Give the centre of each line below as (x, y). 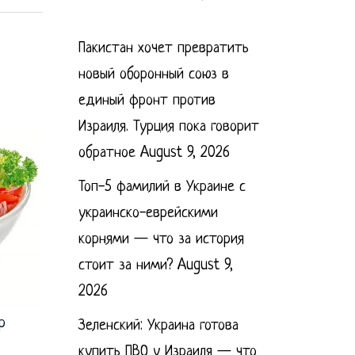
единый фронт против (147, 101)
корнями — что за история (161, 240)
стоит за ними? (125, 266)
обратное (107, 153)
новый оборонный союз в (153, 75)
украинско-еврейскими (148, 214)
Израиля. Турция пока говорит (168, 127)
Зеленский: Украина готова (158, 326)
